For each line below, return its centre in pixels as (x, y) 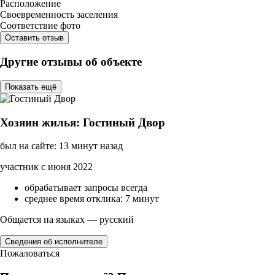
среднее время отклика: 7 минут (92, 199)
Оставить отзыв (34, 37)
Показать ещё (31, 87)
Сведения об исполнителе (54, 242)
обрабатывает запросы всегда (86, 188)
